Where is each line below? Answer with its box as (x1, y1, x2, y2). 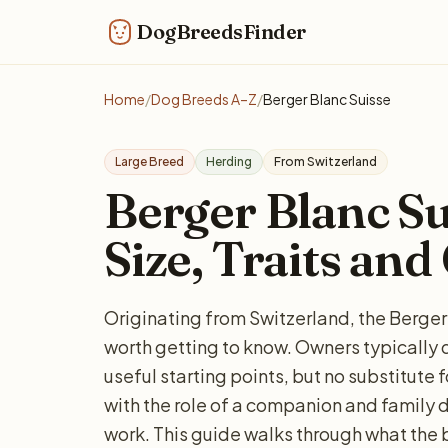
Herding (206, 154, 252, 169)
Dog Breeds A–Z (151, 90, 257, 108)
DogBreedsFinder (136, 19, 306, 44)
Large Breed (115, 154, 184, 169)
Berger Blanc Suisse (263, 90, 391, 108)
